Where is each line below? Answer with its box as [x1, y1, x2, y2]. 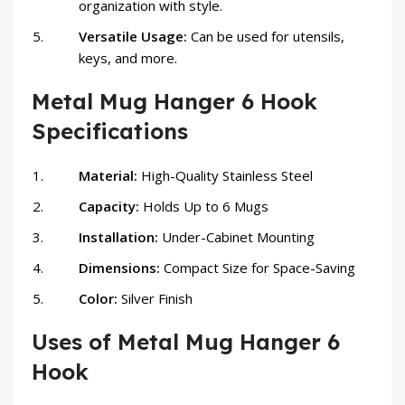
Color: [79, 289, 121, 308]
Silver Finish [121, 289, 193, 308]
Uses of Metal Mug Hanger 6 [32, 328, 340, 356]
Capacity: [79, 197, 143, 216]
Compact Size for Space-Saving [164, 259, 355, 278]
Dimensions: [79, 259, 164, 278]
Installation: [79, 228, 162, 247]
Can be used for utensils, [191, 27, 344, 46]
